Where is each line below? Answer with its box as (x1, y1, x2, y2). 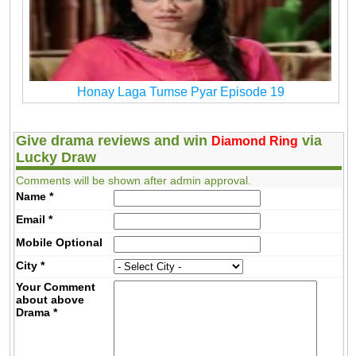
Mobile (16, 236, 56, 250)
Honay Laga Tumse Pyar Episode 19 (76, 84, 284, 99)
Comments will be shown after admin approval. (16, 174, 252, 188)
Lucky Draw (16, 149, 97, 166)
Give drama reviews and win (16, 133, 212, 149)
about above (16, 293, 85, 307)
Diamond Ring (211, 134, 299, 149)
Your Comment (16, 281, 96, 294)
